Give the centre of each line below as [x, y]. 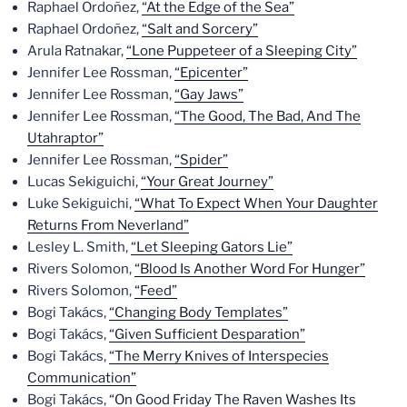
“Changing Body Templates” [199, 312]
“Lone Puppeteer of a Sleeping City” [242, 50]
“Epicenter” [211, 72]
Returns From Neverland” [108, 225]
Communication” [82, 377]
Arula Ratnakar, [77, 50]
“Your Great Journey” [207, 181]
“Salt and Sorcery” [200, 29]
